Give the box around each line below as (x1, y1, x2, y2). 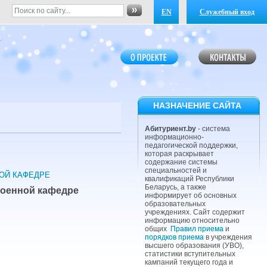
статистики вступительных (145, 250, 235, 259)
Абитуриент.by (145, 125, 196, 133)
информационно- (145, 133, 204, 142)
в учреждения (204, 233, 252, 242)
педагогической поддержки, (145, 141, 238, 150)
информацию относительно (145, 216, 240, 225)
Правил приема (170, 225, 223, 234)
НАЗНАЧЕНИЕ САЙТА (153, 101, 241, 110)
